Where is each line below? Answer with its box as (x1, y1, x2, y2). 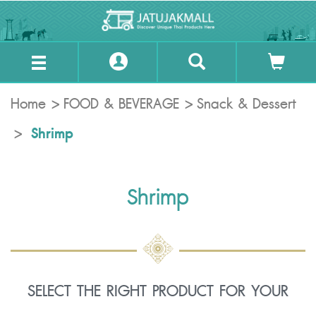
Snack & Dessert (197, 93, 296, 116)
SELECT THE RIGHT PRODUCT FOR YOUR (28, 279, 288, 304)
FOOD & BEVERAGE (63, 93, 179, 116)
